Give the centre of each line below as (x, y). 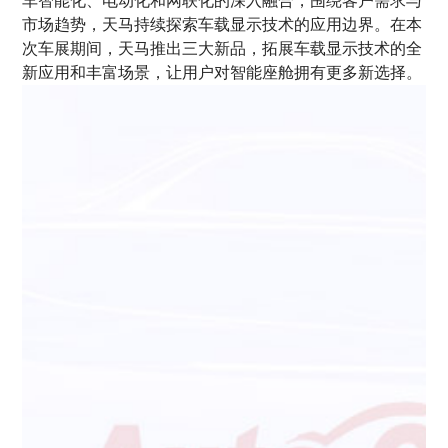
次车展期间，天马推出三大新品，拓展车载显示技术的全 (222, 48)
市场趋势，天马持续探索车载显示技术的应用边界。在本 (222, 24)
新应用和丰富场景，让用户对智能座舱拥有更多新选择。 (222, 72)
